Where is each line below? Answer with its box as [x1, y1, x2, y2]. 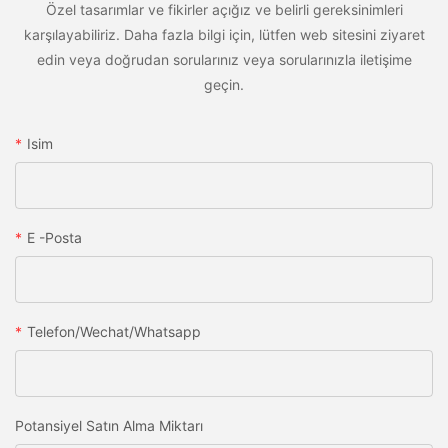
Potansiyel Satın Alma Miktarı [15, 416, 203, 434]
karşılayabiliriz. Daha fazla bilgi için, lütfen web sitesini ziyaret [23, 26, 425, 44]
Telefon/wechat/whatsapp [27, 322, 201, 340]
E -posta [27, 228, 82, 246]
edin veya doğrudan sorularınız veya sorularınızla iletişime [36, 51, 412, 69]
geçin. [204, 76, 244, 94]
